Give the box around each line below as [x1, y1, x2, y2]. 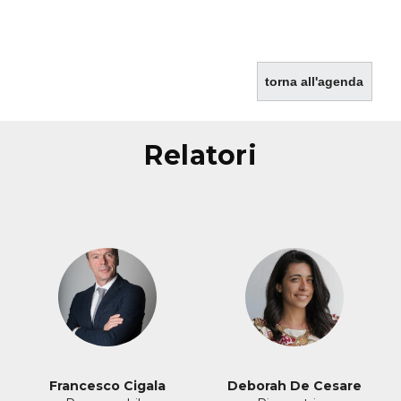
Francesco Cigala [48, 378, 166, 395]
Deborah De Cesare [226, 378, 362, 395]
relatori [163, 139, 257, 173]
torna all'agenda [265, 73, 364, 89]
